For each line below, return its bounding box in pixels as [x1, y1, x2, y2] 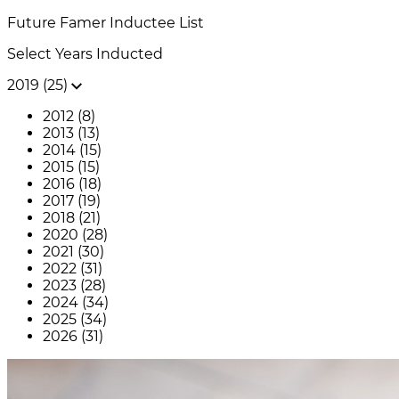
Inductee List [110, 13, 204, 31]
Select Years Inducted [7, 45, 163, 62]
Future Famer [7, 13, 110, 31]
